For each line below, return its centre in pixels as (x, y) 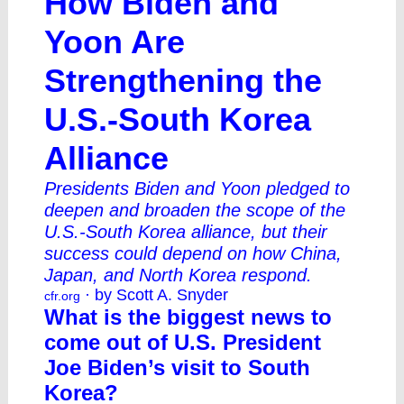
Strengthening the (183, 81)
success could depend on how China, (193, 253)
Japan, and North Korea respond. (178, 275)
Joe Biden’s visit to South (177, 367)
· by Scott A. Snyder (154, 295)
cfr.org (62, 296)
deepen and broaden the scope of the (195, 210)
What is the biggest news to (188, 317)
